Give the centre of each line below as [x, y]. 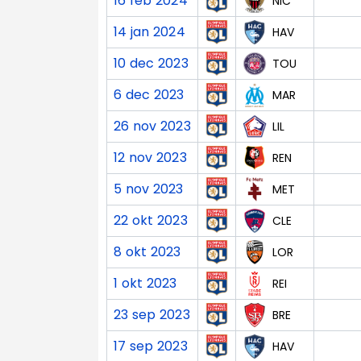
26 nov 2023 [152, 127]
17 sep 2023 [151, 346]
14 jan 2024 [149, 32]
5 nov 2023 [149, 189]
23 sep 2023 [152, 315]
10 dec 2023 [151, 64]
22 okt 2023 [151, 221]
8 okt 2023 [147, 252]
